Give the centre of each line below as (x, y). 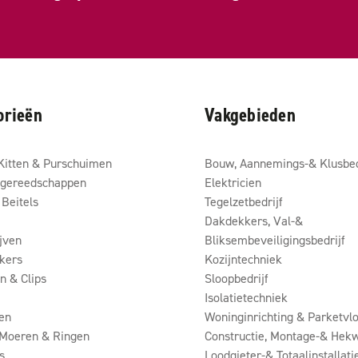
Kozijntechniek (243, 259)
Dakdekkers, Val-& (254, 221)
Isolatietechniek (246, 297)
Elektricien (233, 182)
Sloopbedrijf (237, 278)
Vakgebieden (250, 115)
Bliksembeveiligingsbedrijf (275, 240)
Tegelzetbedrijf (244, 201)
